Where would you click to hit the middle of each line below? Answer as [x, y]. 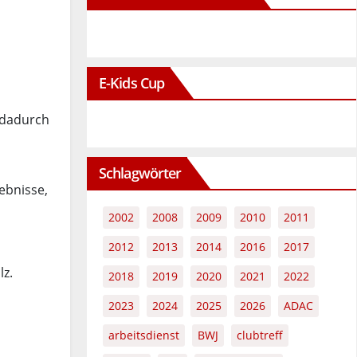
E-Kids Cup [131, 83]
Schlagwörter [140, 173]
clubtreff [260, 335]
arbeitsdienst [144, 335]
